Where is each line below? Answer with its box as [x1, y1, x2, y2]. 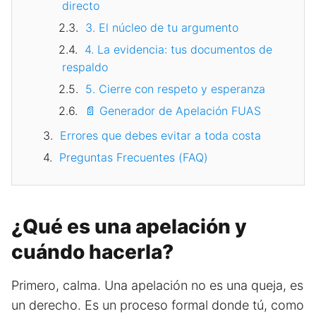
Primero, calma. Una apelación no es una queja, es [11, 278, 303, 293]
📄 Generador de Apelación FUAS [85, 104, 261, 119]
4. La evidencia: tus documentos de [85, 42, 272, 57]
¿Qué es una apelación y [11, 214, 247, 239]
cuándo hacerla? [11, 240, 174, 265]
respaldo [62, 60, 108, 75]
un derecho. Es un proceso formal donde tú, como [11, 298, 304, 313]
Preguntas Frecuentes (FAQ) [59, 150, 208, 165]
